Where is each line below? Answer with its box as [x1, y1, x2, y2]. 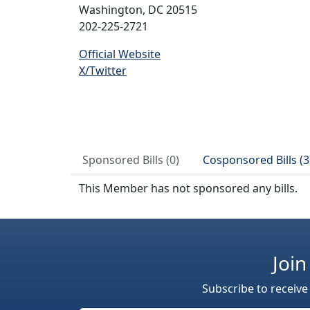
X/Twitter [79, 63, 127, 78]
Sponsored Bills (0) [82, 152, 179, 167]
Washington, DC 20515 [79, 2, 197, 17]
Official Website [79, 46, 161, 62]
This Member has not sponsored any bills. [79, 181, 298, 196]
